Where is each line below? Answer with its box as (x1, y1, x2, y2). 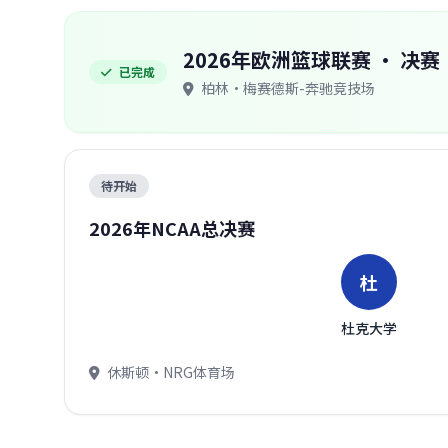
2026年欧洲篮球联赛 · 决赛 (183, 45, 440, 74)
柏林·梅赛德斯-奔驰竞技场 (198, 78, 375, 98)
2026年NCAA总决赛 (89, 215, 255, 241)
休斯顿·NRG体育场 (104, 362, 235, 382)
